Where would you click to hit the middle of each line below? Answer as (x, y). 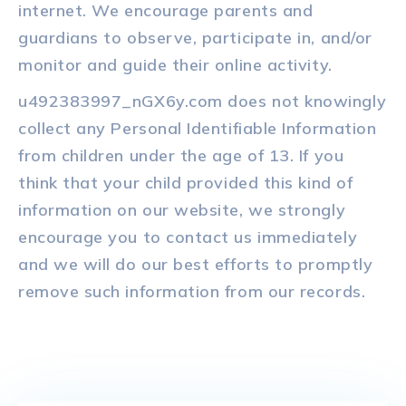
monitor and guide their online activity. (175, 65)
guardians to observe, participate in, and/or (195, 38)
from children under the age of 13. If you (181, 156)
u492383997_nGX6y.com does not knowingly (203, 101)
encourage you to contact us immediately (188, 237)
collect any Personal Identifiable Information (198, 129)
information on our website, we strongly (182, 210)
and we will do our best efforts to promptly (196, 265)
